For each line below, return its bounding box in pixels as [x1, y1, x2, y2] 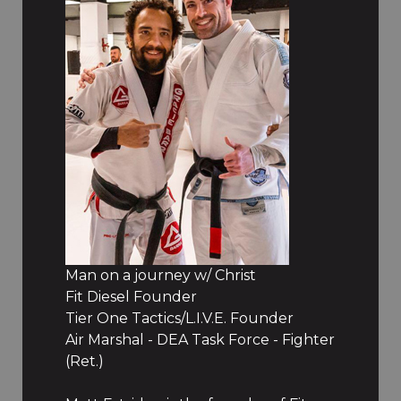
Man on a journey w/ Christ [64, 267, 256, 284]
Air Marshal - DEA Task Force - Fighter [64, 331, 335, 348]
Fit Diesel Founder [64, 288, 197, 305]
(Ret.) [64, 353, 104, 370]
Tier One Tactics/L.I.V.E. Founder [64, 310, 294, 327]
